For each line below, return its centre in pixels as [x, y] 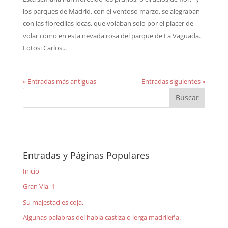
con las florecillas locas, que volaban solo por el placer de [108, 23]
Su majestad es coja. [53, 202]
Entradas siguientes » [174, 81]
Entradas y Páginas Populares [86, 155]
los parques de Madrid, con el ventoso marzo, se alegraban [111, 11]
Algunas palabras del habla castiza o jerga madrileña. [102, 218]
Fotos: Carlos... [45, 48]
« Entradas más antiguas [59, 81]
